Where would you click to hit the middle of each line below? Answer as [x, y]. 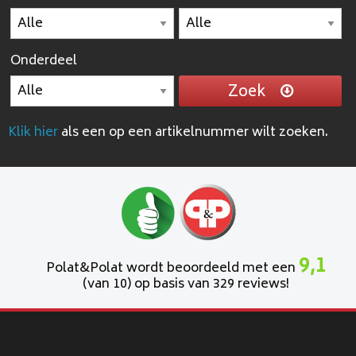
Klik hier [33, 133]
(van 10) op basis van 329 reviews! [186, 285]
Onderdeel [44, 62]
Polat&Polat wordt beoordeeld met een [172, 269]
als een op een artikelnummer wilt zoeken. [193, 133]
